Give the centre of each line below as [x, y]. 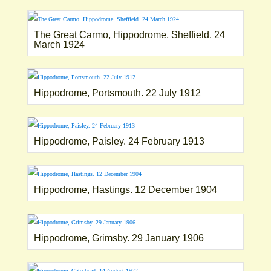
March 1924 [59, 44]
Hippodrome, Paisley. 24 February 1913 [119, 141]
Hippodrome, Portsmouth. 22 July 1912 [117, 93]
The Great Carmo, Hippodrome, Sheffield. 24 [129, 34]
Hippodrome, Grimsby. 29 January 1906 [119, 238]
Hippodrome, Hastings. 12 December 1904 [125, 189]
